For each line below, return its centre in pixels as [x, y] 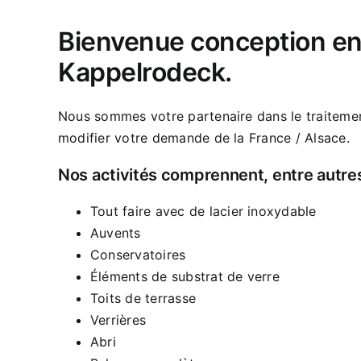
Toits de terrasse [143, 298]
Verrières [118, 320]
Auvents [116, 232]
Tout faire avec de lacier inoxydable [203, 211]
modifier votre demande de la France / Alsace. [204, 137]
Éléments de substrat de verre [185, 276]
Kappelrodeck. [145, 73]
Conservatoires [138, 254]
